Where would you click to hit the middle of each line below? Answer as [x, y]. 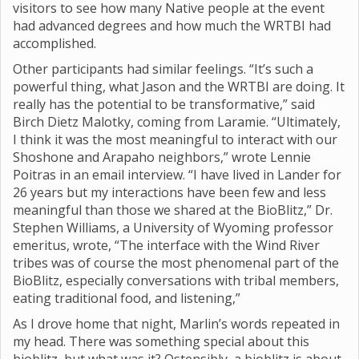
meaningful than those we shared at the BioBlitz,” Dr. [173, 210]
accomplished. [54, 43]
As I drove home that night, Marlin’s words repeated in [176, 324]
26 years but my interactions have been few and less [169, 192]
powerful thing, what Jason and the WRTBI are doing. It [179, 87]
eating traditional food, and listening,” [127, 298]
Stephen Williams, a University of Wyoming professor [173, 228]
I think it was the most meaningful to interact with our [175, 139]
